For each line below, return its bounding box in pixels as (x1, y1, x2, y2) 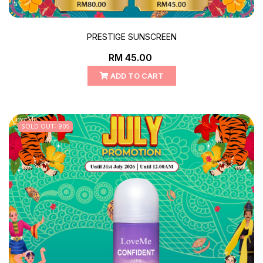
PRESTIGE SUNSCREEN (86, 31, 177, 42)
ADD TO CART (108, 70, 164, 80)
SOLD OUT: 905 (21, 122, 70, 130)
